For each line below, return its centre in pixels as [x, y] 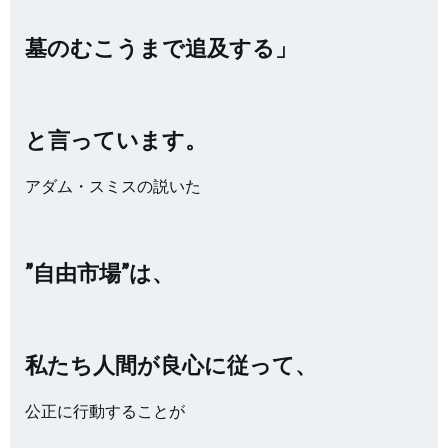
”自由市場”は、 [99, 272]
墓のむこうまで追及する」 [161, 47]
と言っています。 [116, 139]
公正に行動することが [105, 410]
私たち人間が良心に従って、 [171, 364]
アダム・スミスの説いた [113, 185]
